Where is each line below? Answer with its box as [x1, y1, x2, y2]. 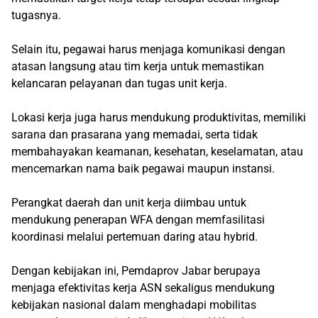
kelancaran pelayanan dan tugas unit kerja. [11, 77, 227, 91]
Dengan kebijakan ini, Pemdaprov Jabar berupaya [11, 264, 261, 278]
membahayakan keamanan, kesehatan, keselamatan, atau [11, 145, 303, 159]
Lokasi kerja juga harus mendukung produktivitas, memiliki [11, 111, 306, 125]
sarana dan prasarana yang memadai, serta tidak [11, 128, 258, 142]
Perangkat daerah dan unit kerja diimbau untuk [11, 196, 246, 210]
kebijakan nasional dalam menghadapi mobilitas [11, 298, 256, 312]
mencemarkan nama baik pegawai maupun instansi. [11, 162, 275, 176]
